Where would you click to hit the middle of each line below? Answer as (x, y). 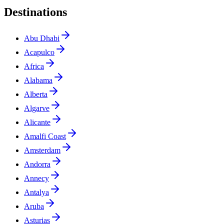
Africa (34, 66)
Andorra (37, 164)
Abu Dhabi (42, 38)
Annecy (36, 178)
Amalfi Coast (45, 136)
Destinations (35, 12)
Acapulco (39, 52)
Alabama (38, 80)
